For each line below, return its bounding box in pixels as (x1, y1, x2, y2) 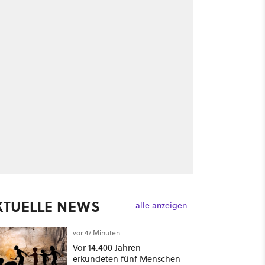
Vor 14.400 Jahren (72, 241, 141, 254)
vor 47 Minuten (72, 228, 120, 238)
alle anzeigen (135, 199, 187, 212)
